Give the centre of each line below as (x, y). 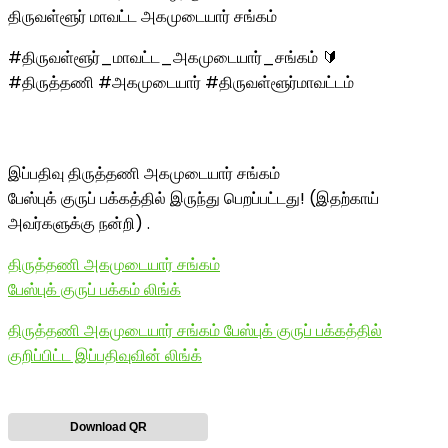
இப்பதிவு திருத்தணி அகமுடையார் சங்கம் (144, 173)
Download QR (108, 427)
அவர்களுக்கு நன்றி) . (79, 223)
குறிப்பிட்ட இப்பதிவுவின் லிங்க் (105, 355)
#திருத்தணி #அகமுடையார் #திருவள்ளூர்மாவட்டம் (181, 82)
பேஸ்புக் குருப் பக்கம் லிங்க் (94, 289)
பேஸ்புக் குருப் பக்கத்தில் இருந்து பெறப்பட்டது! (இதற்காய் (193, 198)
